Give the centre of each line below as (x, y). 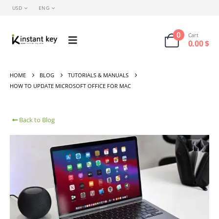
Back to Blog (36, 120)
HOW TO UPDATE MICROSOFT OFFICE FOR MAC (70, 86)
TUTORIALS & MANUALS (98, 75)
